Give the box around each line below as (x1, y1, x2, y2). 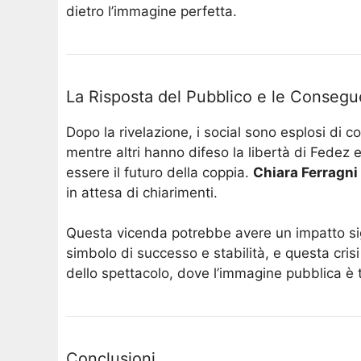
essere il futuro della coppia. (66, 164, 253, 180)
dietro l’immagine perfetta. (66, 2, 237, 19)
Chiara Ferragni (253, 164, 358, 180)
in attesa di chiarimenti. (66, 184, 218, 201)
